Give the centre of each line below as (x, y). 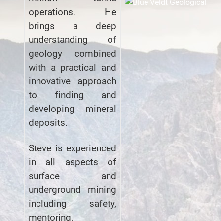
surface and (73, 176)
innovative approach (73, 81)
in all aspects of (73, 162)
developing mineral (73, 109)
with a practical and (73, 67)
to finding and (73, 95)
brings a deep (73, 26)
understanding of (73, 40)
